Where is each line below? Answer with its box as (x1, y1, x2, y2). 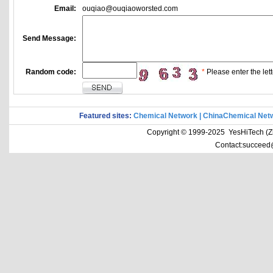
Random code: (26, 68, 76, 76)
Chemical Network (133, 112, 199, 120)
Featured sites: (79, 112, 133, 120)
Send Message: (23, 34, 76, 43)
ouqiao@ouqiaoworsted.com (82, 4, 178, 13)
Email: (54, 4, 76, 13)
